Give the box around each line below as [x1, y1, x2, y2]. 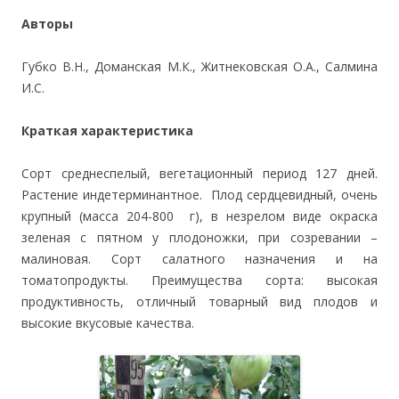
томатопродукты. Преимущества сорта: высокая [21, 272, 378, 289]
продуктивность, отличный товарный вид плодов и [21, 293, 378, 310]
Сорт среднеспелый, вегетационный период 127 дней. [21, 165, 378, 182]
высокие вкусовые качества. [21, 314, 194, 331]
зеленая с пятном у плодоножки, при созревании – [21, 229, 378, 246]
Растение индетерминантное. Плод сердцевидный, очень [21, 186, 378, 203]
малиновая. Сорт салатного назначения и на [21, 250, 378, 267]
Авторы [21, 15, 73, 32]
